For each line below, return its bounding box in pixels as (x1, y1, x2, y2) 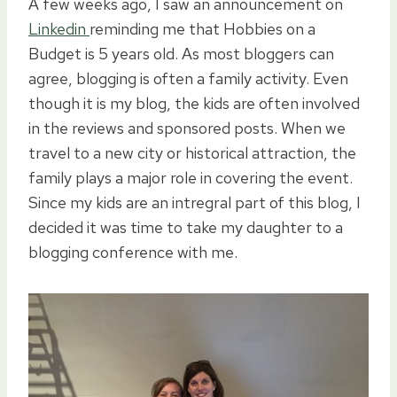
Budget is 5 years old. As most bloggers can (28, 43, 334, 64)
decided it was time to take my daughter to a (28, 216, 343, 237)
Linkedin (28, 18, 90, 39)
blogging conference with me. (28, 241, 237, 262)
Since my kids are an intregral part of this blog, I (28, 191, 361, 213)
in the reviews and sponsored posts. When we (28, 117, 346, 138)
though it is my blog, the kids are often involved (28, 92, 360, 113)
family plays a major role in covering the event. (28, 167, 353, 188)
